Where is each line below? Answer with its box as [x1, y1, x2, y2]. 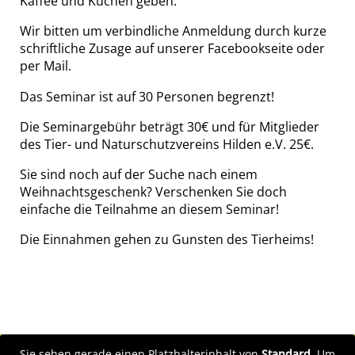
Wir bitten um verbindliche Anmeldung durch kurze [20, 22, 326, 40]
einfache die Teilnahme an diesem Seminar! [20, 200, 279, 219]
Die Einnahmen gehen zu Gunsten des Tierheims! [20, 231, 314, 249]
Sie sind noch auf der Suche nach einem [20, 166, 258, 184]
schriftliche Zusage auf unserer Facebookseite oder [20, 40, 325, 58]
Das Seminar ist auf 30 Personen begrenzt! [20, 87, 274, 105]
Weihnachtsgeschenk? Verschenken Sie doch [20, 183, 287, 201]
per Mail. [20, 57, 71, 75]
